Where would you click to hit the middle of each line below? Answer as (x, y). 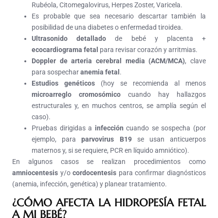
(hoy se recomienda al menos (150, 83)
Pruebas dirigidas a (63, 128)
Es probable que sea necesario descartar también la (119, 16)
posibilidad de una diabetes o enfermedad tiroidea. (107, 27)
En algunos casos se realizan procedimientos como (109, 162)
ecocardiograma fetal (65, 50)
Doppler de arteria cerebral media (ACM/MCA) (109, 61)
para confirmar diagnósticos (161, 173)
